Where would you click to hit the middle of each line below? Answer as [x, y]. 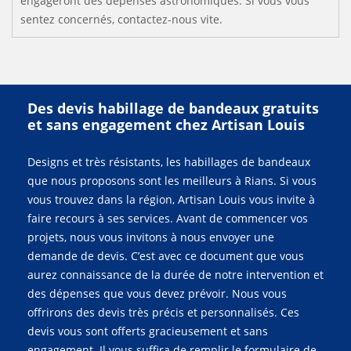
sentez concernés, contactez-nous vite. [121, 19]
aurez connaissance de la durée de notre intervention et [175, 275]
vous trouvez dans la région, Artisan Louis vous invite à [171, 199]
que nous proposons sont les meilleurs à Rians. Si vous [172, 181]
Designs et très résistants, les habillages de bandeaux [169, 162]
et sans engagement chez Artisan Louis [166, 125]
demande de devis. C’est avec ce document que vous [166, 256]
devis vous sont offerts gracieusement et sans [148, 331]
